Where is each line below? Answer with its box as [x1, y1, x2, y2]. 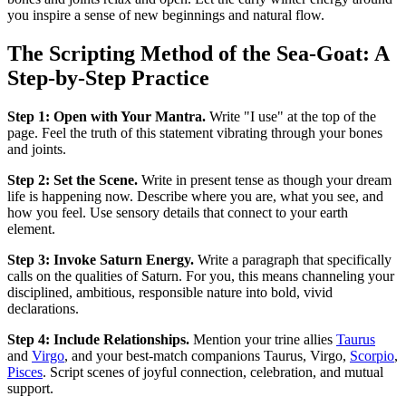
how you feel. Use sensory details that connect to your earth [7, 205, 348, 221]
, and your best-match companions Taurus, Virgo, [64, 348, 350, 364]
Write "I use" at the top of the [206, 109, 376, 125]
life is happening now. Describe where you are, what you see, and [7, 188, 383, 205]
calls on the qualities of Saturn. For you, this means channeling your [7, 268, 394, 285]
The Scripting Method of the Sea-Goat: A [7, 42, 389, 66]
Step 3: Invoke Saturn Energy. [7, 252, 194, 268]
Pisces [7, 364, 43, 381]
